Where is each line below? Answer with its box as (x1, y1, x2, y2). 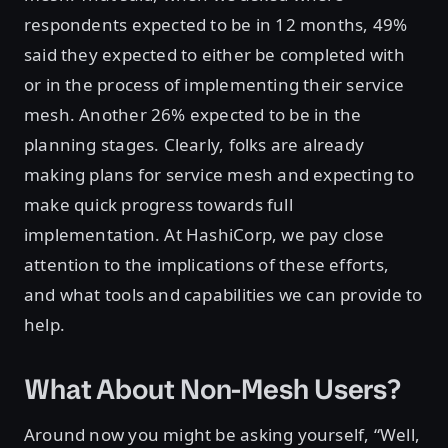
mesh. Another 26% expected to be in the (24, 102, 362, 126)
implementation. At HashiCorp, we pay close (24, 222, 384, 246)
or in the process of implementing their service (24, 72, 404, 96)
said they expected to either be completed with (24, 42, 405, 66)
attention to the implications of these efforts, (24, 252, 389, 276)
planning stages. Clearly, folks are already (24, 132, 365, 156)
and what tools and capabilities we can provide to (24, 282, 423, 306)
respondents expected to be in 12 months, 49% (24, 12, 408, 36)
